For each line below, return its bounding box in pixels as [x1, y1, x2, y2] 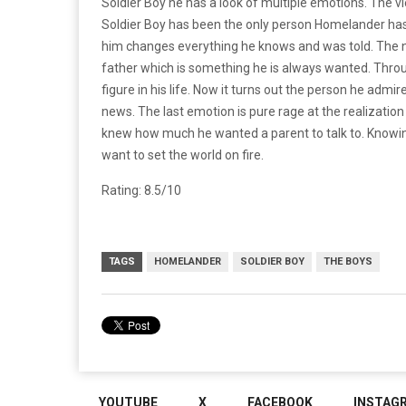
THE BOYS [324, 255, 372, 267]
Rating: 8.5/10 [101, 182, 181, 198]
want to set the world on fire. [101, 147, 264, 162]
